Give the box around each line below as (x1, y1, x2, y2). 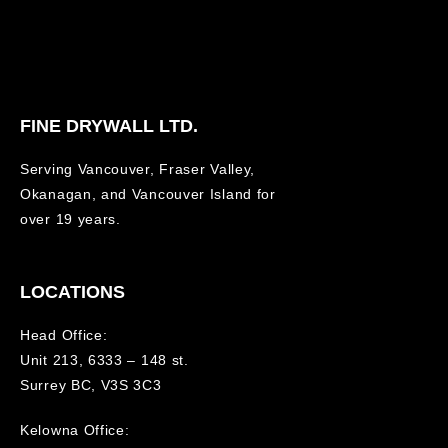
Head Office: (20, 327, 108, 344)
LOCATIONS (20, 282, 125, 303)
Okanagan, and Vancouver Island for (20, 186, 276, 203)
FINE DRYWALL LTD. (20, 116, 198, 137)
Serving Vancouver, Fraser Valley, (20, 161, 256, 178)
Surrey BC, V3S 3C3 (20, 377, 162, 394)
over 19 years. (20, 211, 121, 228)
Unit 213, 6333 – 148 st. (20, 352, 189, 369)
